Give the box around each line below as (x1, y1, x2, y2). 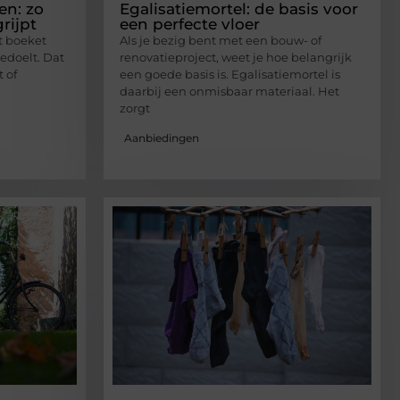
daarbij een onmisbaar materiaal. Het (120, 84, 339, 99)
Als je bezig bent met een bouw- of (120, 33, 321, 48)
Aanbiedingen (124, 130, 199, 145)
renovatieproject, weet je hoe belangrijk (120, 50, 352, 65)
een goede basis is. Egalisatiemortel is (120, 67, 340, 82)
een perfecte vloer (120, 15, 260, 34)
